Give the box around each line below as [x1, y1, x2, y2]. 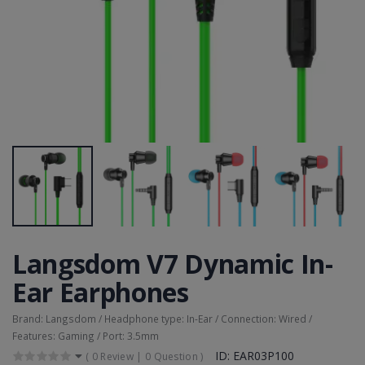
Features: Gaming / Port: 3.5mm [12, 328, 159, 342]
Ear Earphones [12, 274, 189, 310]
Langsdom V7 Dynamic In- [12, 245, 333, 281]
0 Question [144, 349, 198, 363]
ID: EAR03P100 [214, 347, 294, 363]
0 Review [91, 349, 134, 363]
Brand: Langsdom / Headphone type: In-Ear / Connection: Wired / [12, 311, 312, 325]
